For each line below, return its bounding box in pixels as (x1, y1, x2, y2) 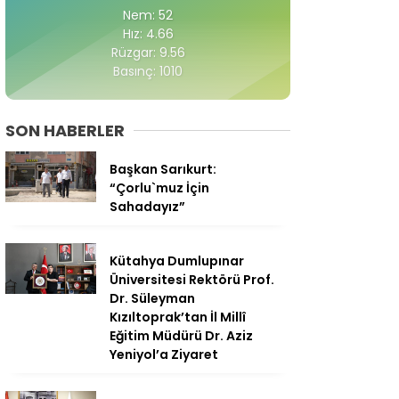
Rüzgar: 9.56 (110, 44, 185, 62)
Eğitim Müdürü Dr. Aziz (110, 327, 253, 346)
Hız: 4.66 (122, 25, 174, 44)
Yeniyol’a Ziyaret (110, 346, 218, 364)
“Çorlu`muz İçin (110, 179, 209, 198)
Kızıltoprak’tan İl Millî (110, 308, 246, 327)
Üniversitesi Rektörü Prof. (110, 271, 274, 289)
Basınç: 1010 (113, 62, 183, 81)
